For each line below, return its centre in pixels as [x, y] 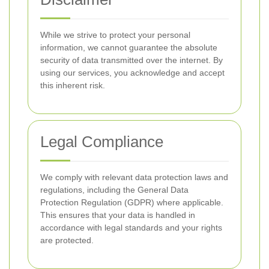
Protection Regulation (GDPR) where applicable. [132, 202]
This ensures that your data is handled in [118, 215]
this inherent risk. [73, 85]
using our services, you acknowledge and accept [132, 73]
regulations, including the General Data [114, 190]
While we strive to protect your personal [115, 35]
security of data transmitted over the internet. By [131, 60]
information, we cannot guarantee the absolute [129, 47]
